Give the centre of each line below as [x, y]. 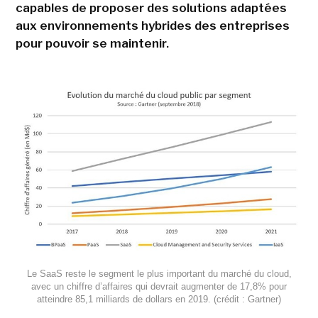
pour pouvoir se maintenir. [92, 43]
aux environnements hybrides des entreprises [152, 26]
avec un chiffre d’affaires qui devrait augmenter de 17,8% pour [159, 287]
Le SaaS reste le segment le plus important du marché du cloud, [159, 274]
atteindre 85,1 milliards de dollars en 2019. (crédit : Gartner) [159, 300]
